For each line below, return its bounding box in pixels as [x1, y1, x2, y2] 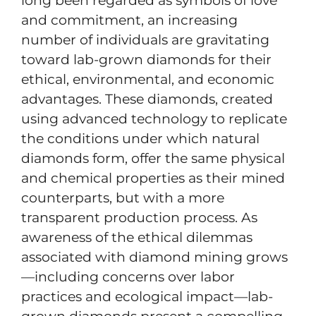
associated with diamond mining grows [21, 249, 288, 266]
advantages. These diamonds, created [21, 91, 273, 108]
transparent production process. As [21, 209, 257, 226]
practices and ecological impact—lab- [21, 288, 273, 305]
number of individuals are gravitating [21, 32, 269, 49]
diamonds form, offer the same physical [21, 150, 285, 167]
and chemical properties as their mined [21, 170, 285, 187]
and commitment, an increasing [21, 12, 238, 29]
